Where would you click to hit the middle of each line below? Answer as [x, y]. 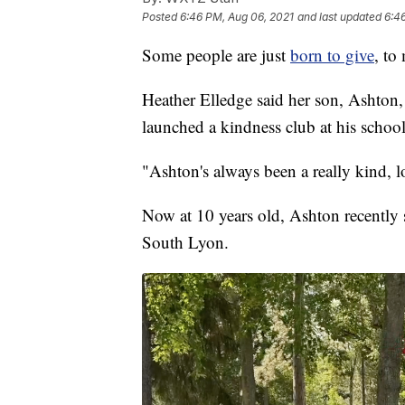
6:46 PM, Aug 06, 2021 [237, 16]
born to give [332, 54]
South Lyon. [185, 241]
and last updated [339, 16]
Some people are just [216, 54]
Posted [161, 16]
